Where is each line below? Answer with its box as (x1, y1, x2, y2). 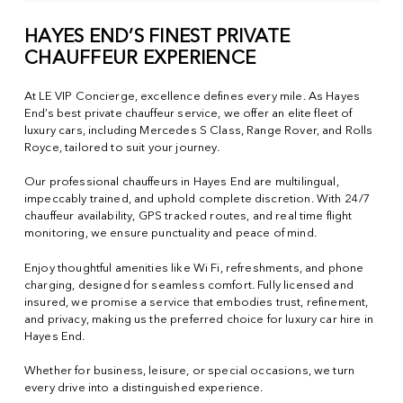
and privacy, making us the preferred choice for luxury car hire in (24, 313, 373, 326)
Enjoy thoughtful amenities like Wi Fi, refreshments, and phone (24, 262, 364, 274)
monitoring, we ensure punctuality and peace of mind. (24, 228, 317, 240)
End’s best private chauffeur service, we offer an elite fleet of (24, 107, 353, 120)
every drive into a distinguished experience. (24, 382, 264, 395)
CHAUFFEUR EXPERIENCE (24, 49, 256, 69)
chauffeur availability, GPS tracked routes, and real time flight (24, 210, 353, 223)
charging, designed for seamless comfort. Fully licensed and (24, 279, 354, 291)
